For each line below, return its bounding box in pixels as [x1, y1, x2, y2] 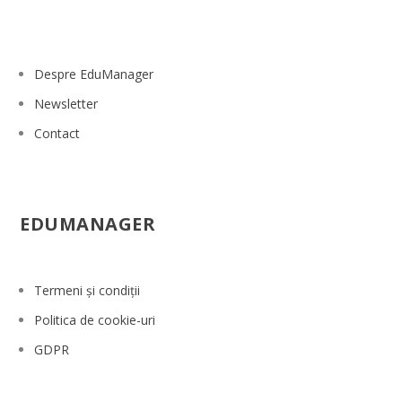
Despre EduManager [34, 66, 154, 83]
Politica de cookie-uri [34, 311, 156, 329]
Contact [34, 124, 81, 142]
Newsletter [34, 95, 99, 113]
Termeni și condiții [34, 282, 141, 300]
